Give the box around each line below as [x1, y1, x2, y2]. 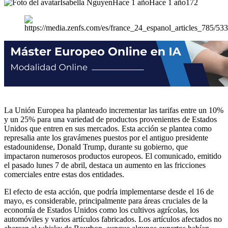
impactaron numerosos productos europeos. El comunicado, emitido [4, 151, 221, 160]
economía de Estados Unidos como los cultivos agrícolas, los [4, 205, 199, 214]
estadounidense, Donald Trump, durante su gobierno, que [4, 142, 188, 151]
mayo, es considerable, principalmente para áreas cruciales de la [4, 196, 208, 205]
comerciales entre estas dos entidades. [4, 169, 124, 179]
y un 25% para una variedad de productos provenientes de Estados [4, 115, 217, 124]
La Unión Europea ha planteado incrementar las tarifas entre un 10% [4, 105, 223, 115]
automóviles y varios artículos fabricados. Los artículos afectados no [4, 214, 222, 223]
